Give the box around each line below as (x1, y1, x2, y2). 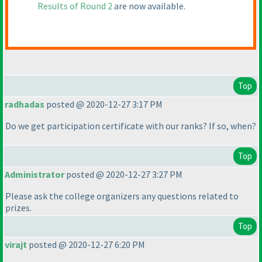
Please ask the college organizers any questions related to (5, 190, 239, 202)
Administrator (5, 168, 64, 181)
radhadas (5, 98, 44, 111)
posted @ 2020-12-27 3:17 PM (44, 98, 163, 111)
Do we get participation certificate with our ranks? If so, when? (5, 120, 256, 132)
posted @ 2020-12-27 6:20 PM (27, 239, 145, 251)
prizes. (5, 202, 32, 214)
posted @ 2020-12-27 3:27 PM (64, 168, 182, 181)
